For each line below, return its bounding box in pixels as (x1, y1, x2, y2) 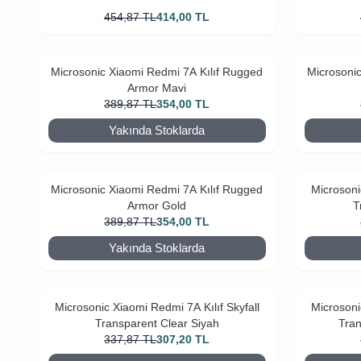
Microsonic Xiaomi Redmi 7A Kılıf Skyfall (54, 301, 259, 313)
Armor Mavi (127, 81, 187, 94)
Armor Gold (127, 199, 187, 212)
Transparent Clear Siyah (94, 317, 219, 330)
